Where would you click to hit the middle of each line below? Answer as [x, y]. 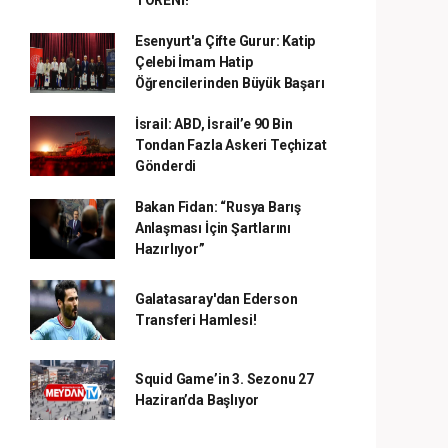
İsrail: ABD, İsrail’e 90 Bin [213, 124]
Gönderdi [165, 166]
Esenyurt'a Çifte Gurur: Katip [225, 41]
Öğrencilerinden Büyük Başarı [229, 83]
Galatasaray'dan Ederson [216, 299]
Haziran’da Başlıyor [197, 400]
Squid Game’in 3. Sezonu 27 [224, 379]
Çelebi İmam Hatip [193, 62]
